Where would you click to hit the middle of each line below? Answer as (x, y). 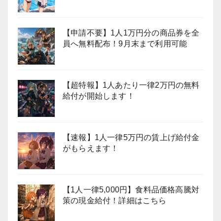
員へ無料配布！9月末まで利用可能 (125, 44)
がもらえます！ (91, 148)
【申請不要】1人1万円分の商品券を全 (131, 33)
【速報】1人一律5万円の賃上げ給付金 (131, 137)
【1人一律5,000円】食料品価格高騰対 (131, 190)
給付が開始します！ (99, 96)
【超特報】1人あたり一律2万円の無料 (131, 85)
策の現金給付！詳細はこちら (115, 201)
